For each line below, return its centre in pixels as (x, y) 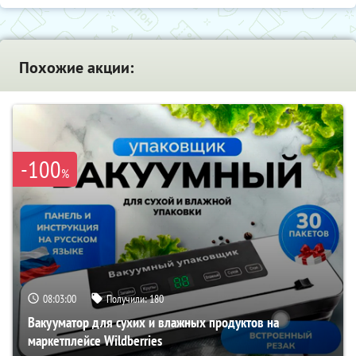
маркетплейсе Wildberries (95, 340)
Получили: (128, 298)
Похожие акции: (76, 67)
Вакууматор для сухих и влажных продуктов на (153, 322)
